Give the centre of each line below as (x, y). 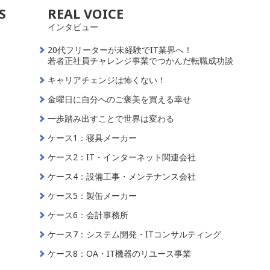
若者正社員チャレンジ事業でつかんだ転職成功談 (141, 61)
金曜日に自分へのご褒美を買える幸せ (120, 99)
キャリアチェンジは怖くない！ (107, 80)
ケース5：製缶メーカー (93, 196)
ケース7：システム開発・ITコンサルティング (135, 234)
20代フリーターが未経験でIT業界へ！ (120, 50)
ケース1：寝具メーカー (93, 138)
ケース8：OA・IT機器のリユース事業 (120, 253)
